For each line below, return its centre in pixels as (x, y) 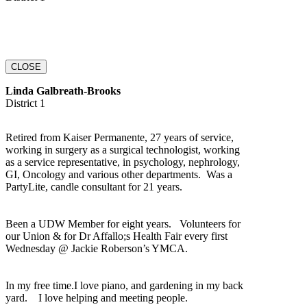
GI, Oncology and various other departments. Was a (119, 174)
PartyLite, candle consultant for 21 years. (95, 186)
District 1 (25, 103)
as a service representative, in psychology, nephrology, (123, 162)
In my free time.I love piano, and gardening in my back (124, 285)
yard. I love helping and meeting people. (97, 297)
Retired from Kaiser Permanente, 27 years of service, (120, 137)
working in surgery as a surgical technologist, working (123, 149)
